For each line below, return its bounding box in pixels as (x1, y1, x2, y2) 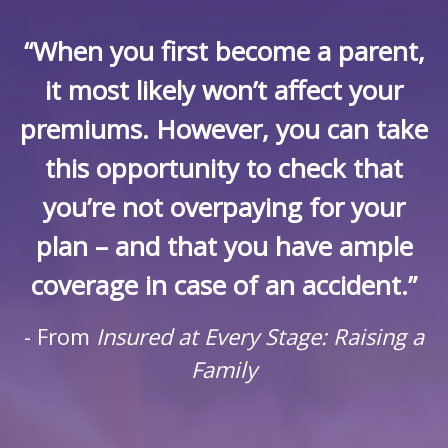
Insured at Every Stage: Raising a (96, 320, 424, 351)
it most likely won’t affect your (45, 71, 403, 108)
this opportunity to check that (45, 149, 403, 186)
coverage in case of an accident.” (31, 266, 417, 303)
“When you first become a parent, (23, 32, 425, 69)
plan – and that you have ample (35, 227, 413, 264)
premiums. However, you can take (20, 110, 428, 147)
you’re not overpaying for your (43, 188, 405, 225)
